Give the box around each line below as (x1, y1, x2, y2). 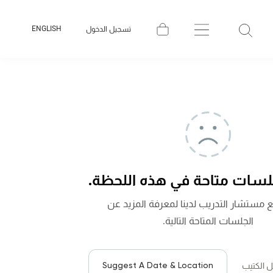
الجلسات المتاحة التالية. (162, 215, 253, 227)
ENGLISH (31, 24, 62, 33)
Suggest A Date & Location (102, 260, 214, 270)
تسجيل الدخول (85, 24, 131, 34)
